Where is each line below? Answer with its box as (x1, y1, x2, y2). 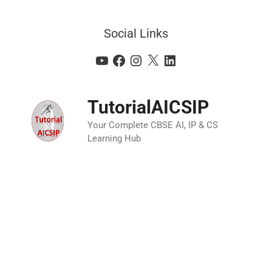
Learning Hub (87, 133, 141, 144)
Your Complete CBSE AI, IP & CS (87, 120, 219, 131)
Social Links (104, 26, 168, 41)
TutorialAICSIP (87, 97, 209, 118)
